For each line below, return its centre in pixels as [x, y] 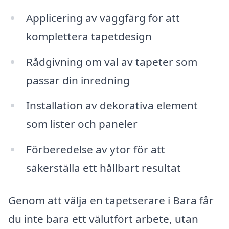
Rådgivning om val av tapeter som [111, 62]
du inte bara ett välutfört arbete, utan [103, 219]
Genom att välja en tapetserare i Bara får [111, 201]
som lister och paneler [82, 124]
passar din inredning [78, 80]
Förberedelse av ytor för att [95, 150]
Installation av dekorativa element [112, 106]
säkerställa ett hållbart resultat [103, 168]
